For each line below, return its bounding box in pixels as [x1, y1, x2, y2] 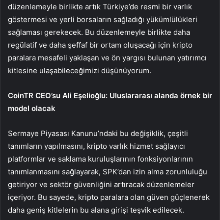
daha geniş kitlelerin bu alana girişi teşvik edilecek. [8, 205, 184, 215]
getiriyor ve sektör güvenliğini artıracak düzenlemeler [8, 180, 194, 190]
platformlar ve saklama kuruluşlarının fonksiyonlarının [8, 154, 193, 164]
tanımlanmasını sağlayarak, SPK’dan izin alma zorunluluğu [8, 167, 207, 177]
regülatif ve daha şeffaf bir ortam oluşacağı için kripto [8, 40, 192, 50]
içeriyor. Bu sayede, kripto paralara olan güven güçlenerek [8, 192, 210, 202]
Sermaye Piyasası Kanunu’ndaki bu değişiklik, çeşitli [8, 129, 188, 138]
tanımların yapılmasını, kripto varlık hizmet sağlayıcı [8, 141, 185, 151]
